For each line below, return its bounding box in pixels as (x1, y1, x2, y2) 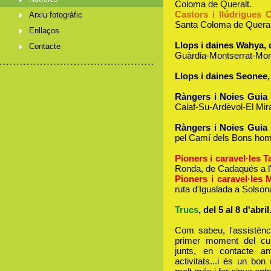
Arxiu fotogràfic (29, 10, 82, 19)
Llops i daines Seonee (175, 71, 267, 82)
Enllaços (29, 26, 59, 35)
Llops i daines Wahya (175, 40, 264, 51)
